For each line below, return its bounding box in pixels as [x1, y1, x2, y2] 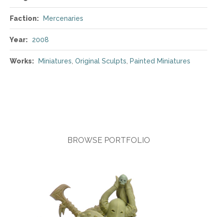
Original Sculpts [75, 57, 126, 65]
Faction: [10, 15, 39, 22]
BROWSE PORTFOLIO [67, 136, 150, 145]
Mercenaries [43, 15, 83, 22]
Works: [10, 57, 34, 65]
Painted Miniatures [130, 57, 190, 65]
